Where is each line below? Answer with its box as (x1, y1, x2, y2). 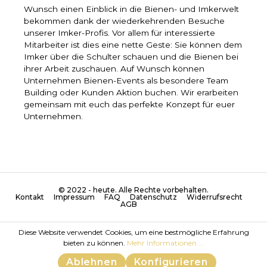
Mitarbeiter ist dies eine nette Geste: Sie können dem (24, 40, 242, 50)
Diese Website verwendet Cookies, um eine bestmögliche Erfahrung (18, 228, 249, 237)
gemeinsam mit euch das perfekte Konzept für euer (24, 100, 235, 110)
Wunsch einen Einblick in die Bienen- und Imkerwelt (24, 4, 239, 14)
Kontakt (15, 193, 44, 202)
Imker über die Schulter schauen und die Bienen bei (24, 52, 238, 62)
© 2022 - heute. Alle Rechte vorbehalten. (58, 185, 209, 195)
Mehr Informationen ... (127, 238, 204, 247)
